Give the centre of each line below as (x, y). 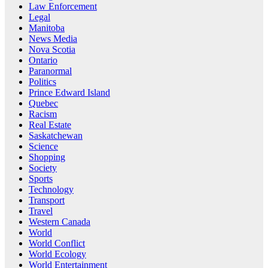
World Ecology (57, 254)
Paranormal (50, 71)
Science (43, 146)
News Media (53, 38)
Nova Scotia (52, 49)
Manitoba (47, 28)
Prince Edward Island (69, 92)
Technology (51, 189)
